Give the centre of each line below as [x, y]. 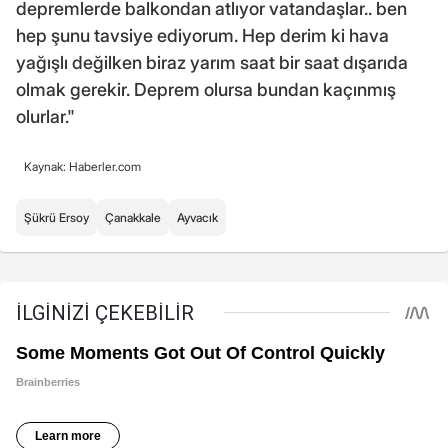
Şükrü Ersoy [56, 217]
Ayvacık [197, 217]
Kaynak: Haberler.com [82, 166]
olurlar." [45, 116]
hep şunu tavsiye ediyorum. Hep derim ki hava [202, 35]
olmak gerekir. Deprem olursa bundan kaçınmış [206, 89]
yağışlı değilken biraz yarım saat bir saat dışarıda [212, 62]
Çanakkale [133, 217]
